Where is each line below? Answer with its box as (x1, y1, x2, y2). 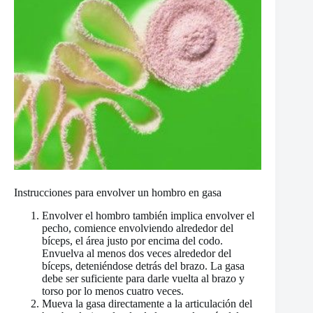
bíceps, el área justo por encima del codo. (42, 234, 223, 247)
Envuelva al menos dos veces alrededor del (42, 247, 231, 259)
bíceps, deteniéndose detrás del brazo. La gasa (42, 259, 245, 272)
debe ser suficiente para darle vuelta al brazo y (42, 272, 245, 284)
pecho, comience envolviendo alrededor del (42, 221, 233, 234)
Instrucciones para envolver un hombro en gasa (14, 186, 221, 198)
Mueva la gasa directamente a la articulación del (42, 297, 252, 310)
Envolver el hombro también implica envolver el (42, 209, 254, 221)
